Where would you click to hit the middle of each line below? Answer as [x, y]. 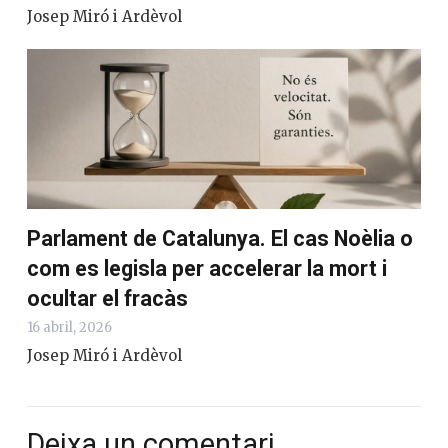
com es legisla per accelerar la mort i [207, 268]
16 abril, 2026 [69, 327]
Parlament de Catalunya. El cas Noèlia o [220, 238]
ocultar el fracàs [107, 298]
